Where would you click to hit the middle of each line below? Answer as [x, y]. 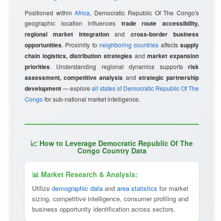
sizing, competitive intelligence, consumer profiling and [110, 199]
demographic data [77, 188]
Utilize [42, 188]
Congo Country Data [112, 150]
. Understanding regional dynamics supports [119, 66]
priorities [37, 67]
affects [169, 45]
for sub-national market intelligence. [92, 99]
